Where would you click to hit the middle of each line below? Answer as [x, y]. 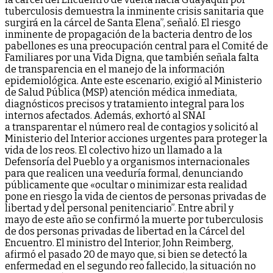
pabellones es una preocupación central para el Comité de [136, 46]
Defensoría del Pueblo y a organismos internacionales [127, 161]
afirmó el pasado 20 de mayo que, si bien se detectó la [126, 254]
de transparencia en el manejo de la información [115, 69]
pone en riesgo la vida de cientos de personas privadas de [136, 196]
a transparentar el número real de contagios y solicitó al [132, 127]
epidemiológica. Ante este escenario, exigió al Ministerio [133, 80]
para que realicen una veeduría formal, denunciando [124, 173]
